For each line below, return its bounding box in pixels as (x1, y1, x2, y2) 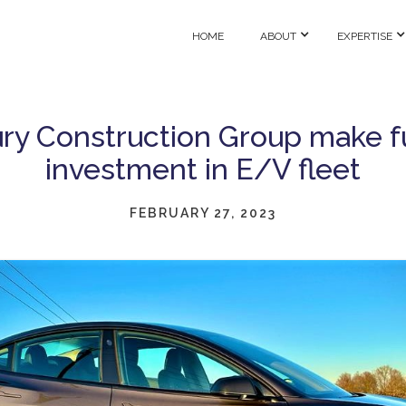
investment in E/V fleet (45, 152, 361, 186)
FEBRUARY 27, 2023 (130, 206, 276, 220)
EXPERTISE (337, 30, 392, 43)
